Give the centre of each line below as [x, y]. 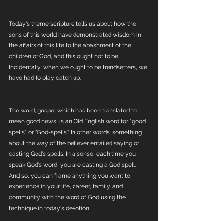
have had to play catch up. [46, 78]
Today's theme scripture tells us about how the [73, 24]
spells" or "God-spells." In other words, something [76, 132]
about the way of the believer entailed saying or [75, 143]
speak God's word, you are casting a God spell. [73, 165]
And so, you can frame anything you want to [70, 176]
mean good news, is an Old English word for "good [78, 121]
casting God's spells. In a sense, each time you [73, 154]
